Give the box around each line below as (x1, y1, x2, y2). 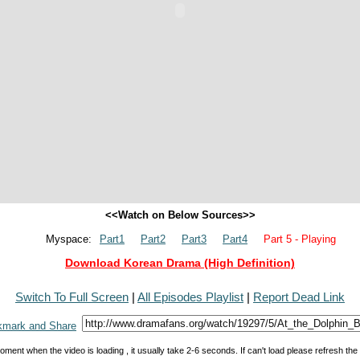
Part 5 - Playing (264, 233, 336, 245)
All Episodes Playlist (137, 290, 243, 304)
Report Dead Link (253, 290, 345, 304)
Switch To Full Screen (15, 290, 129, 304)
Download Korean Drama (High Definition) (65, 256, 295, 269)
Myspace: (46, 233, 92, 245)
